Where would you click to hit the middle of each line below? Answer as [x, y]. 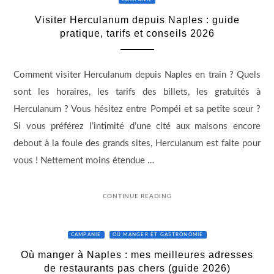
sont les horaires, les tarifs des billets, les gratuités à [137, 92]
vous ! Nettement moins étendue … [83, 160]
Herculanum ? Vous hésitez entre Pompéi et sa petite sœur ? [137, 109]
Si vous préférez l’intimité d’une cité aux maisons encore [137, 126]
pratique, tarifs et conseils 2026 [137, 34]
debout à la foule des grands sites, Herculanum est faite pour [137, 143]
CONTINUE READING [137, 197]
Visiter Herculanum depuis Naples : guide [137, 20]
